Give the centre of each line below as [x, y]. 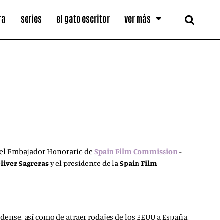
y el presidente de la [85, 163]
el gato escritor [83, 18]
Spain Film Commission [136, 151]
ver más [138, 18]
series [31, 18]
